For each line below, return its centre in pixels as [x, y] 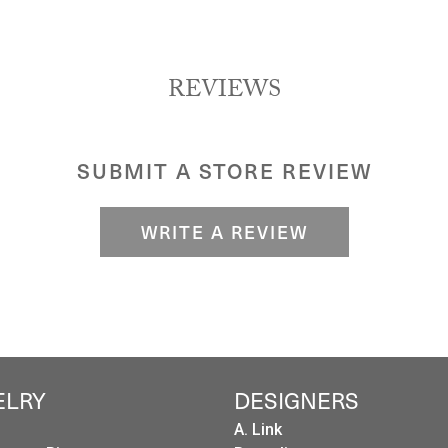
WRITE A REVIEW [224, 231]
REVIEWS [224, 92]
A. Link [258, 429]
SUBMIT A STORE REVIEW [224, 170]
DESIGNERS [296, 400]
